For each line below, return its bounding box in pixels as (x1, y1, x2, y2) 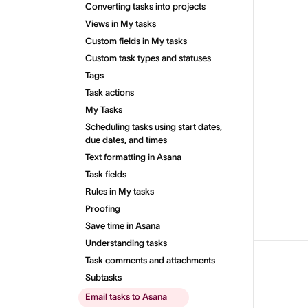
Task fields (85, 169, 126, 179)
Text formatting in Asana (85, 152, 181, 162)
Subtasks (85, 272, 122, 283)
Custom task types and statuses (85, 53, 211, 63)
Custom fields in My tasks (85, 36, 187, 46)
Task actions (85, 87, 134, 98)
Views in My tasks (85, 19, 156, 29)
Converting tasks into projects (85, 1, 206, 12)
